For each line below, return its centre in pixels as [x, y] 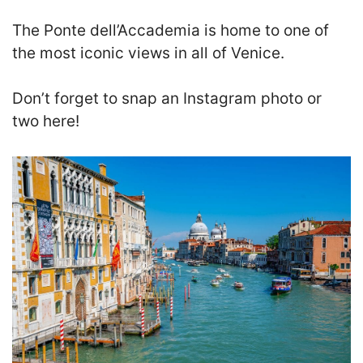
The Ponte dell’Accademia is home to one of [171, 30]
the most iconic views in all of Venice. [148, 53]
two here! [46, 122]
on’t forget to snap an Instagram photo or [173, 99]
